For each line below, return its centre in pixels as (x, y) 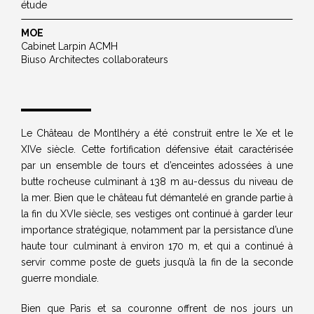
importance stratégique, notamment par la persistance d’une (157, 230)
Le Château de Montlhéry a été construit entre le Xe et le (157, 133)
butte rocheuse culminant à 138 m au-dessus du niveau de (157, 182)
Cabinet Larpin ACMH (69, 46)
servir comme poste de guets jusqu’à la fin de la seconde (157, 262)
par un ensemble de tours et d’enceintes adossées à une (157, 165)
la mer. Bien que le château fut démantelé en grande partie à (157, 198)
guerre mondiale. (60, 278)
